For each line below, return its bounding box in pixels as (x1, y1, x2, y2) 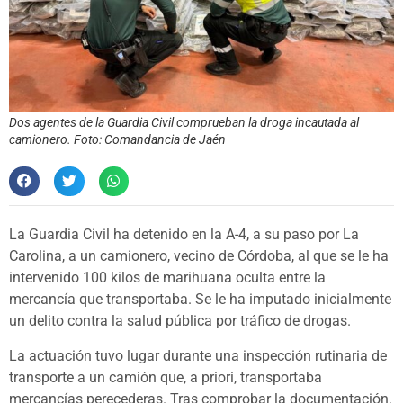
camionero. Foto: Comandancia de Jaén (9, 131, 226, 147)
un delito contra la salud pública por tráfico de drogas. (9, 312, 351, 330)
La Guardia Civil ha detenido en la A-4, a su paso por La (9, 226, 359, 244)
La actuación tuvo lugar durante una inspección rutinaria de (9, 346, 387, 364)
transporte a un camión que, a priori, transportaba (9, 368, 322, 386)
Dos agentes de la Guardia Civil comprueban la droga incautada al (9, 114, 359, 130)
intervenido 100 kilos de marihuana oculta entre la (9, 269, 326, 287)
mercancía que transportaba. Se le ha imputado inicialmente (9, 291, 391, 309)
